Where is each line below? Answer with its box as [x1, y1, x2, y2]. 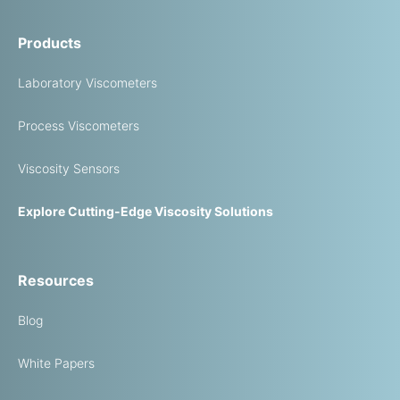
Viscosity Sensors [18, 161, 120, 176]
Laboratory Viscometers [18, 75, 157, 90]
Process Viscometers [18, 118, 139, 133]
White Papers [18, 355, 95, 371]
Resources [18, 271, 94, 289]
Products [18, 34, 81, 52]
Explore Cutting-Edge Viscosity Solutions [18, 204, 273, 219]
